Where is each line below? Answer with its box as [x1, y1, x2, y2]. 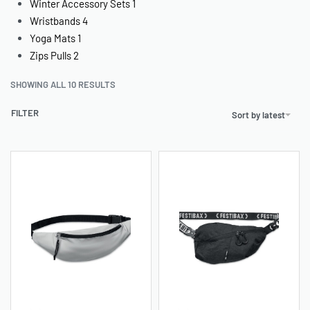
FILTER [11, 107, 39, 119]
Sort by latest [232, 109, 285, 120]
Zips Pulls [30, 48, 72, 62]
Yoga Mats [30, 31, 76, 44]
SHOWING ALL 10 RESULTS [10, 79, 116, 91]
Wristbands [30, 14, 81, 27]
